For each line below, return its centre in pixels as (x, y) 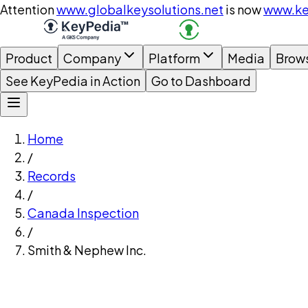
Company (92, 58)
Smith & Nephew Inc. (87, 250)
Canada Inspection (83, 213)
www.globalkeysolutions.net (140, 9)
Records (52, 176)
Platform (174, 58)
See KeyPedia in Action (73, 81)
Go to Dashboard (201, 81)
